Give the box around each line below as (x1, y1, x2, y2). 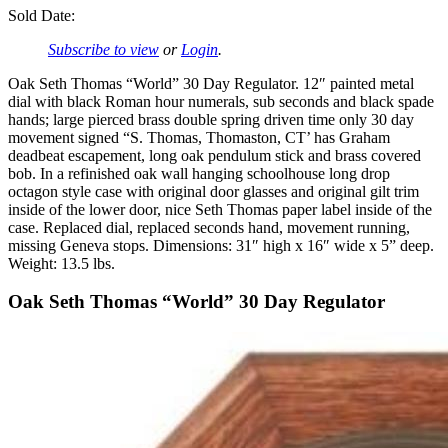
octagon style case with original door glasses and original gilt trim (8, 182, 419, 200)
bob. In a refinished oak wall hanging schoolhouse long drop (8, 164, 390, 182)
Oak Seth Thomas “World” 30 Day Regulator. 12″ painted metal (8, 74, 414, 92)
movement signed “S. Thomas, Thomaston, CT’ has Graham (8, 128, 390, 146)
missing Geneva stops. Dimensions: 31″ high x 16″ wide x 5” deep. (8, 236, 434, 254)
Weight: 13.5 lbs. (8, 254, 115, 272)
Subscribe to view (48, 40, 159, 58)
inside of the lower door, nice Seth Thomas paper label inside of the (8, 200, 432, 218)
